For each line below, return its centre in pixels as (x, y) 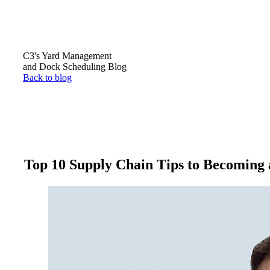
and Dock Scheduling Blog (75, 67)
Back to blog (47, 78)
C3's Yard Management (67, 56)
